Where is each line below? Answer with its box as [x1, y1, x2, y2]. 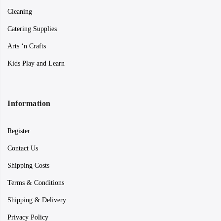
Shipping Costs [7, 162, 49, 170]
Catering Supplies [7, 25, 57, 33]
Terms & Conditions [7, 179, 64, 187]
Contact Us [7, 145, 38, 152]
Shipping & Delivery [7, 196, 66, 204]
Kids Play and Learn [7, 60, 65, 68]
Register [7, 127, 30, 135]
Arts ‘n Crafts [7, 42, 46, 50]
